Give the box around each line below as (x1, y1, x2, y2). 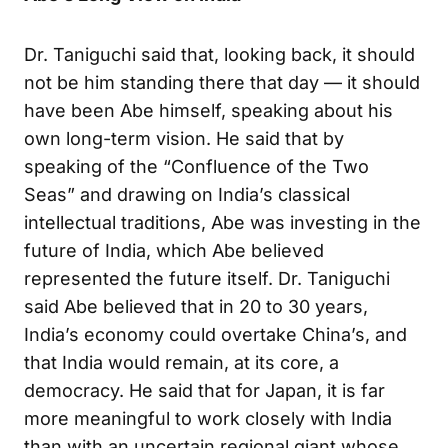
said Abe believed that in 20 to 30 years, (24, 295, 368, 317)
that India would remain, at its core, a (24, 351, 339, 373)
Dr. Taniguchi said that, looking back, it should (24, 43, 415, 65)
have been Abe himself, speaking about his (24, 99, 393, 121)
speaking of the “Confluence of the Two (24, 155, 369, 177)
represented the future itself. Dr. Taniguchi (24, 267, 390, 289)
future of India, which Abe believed (24, 239, 324, 261)
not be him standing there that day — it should (24, 71, 420, 93)
